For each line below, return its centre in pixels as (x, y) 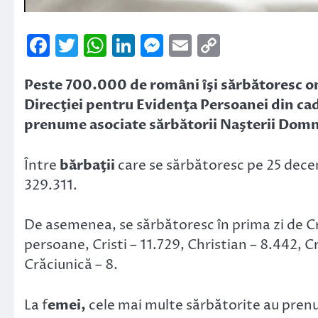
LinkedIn (182, 45)
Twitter (119, 45)
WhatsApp (165, 45)
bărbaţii (87, 165)
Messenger (223, 45)
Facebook (102, 45)
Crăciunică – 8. (71, 265)
